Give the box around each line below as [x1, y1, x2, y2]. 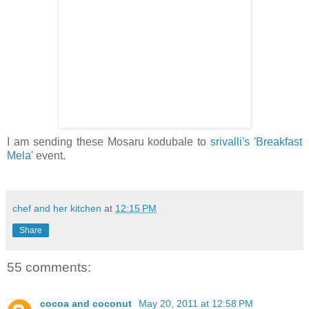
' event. [31, 150, 66, 162]
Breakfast [256, 136, 302, 148]
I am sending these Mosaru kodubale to [7, 136, 211, 148]
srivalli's [210, 136, 250, 148]
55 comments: [7, 260, 91, 275]
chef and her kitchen [12, 203, 101, 215]
